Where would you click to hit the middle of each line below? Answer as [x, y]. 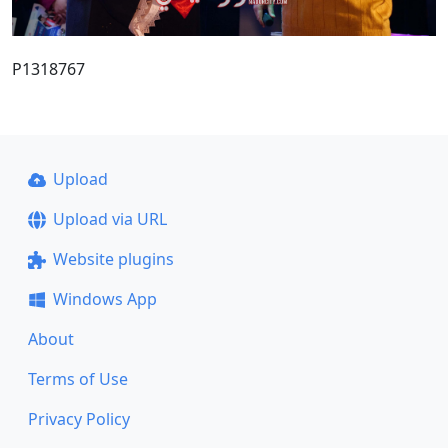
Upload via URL [109, 219]
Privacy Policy [79, 419]
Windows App [104, 299]
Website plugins [113, 259]
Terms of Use [78, 379]
